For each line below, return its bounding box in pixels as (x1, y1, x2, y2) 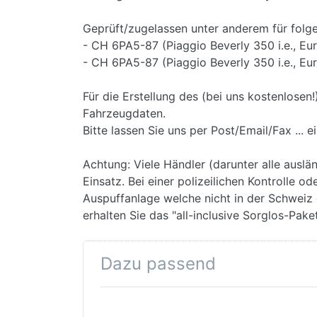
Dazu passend (100, 253, 216, 274)
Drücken (107, 304, 142, 315)
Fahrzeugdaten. (83, 105, 166, 120)
